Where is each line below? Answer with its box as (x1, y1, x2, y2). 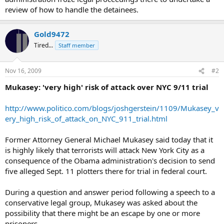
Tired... (34, 40, 53, 49)
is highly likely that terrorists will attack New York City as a (5, 145, 204, 155)
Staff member (58, 41, 95, 49)
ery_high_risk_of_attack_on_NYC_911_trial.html (5, 113, 167, 123)
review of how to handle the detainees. (5, 4, 138, 14)
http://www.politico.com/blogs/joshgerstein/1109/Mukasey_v (5, 103, 219, 113)
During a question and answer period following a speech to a (5, 187, 215, 197)
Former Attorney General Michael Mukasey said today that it (5, 134, 213, 144)
